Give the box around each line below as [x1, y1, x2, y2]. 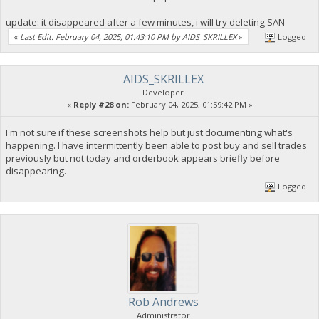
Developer [142, 87, 184, 98]
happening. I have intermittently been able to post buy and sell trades [5, 139, 307, 152]
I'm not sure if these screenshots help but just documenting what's [5, 126, 293, 140]
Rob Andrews [127, 293, 199, 310]
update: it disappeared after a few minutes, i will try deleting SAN [5, 15, 285, 28]
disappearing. [5, 164, 66, 178]
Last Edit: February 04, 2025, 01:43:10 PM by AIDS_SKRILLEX [20, 31, 236, 43]
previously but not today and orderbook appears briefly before [5, 152, 280, 165]
